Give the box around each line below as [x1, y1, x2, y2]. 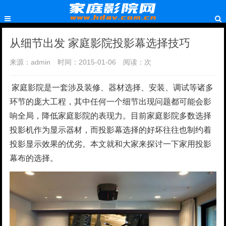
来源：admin [10, 58, 51, 66]
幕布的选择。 [10, 154, 59, 162]
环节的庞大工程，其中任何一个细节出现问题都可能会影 [10, 97, 212, 106]
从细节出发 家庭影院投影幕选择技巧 [10, 37, 191, 49]
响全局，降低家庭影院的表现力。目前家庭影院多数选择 [10, 111, 212, 120]
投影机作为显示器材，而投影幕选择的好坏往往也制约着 [10, 126, 212, 134]
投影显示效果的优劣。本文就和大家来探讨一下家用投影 [10, 140, 212, 148]
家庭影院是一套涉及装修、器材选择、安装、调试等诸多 [10, 83, 214, 92]
